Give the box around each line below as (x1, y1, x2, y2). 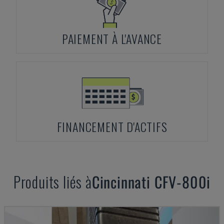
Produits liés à (13, 170, 92, 193)
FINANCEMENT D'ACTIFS (56, 117, 167, 135)
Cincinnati (91, 170, 150, 193)
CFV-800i (154, 170, 211, 193)
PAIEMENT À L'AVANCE (61, 29, 162, 47)
